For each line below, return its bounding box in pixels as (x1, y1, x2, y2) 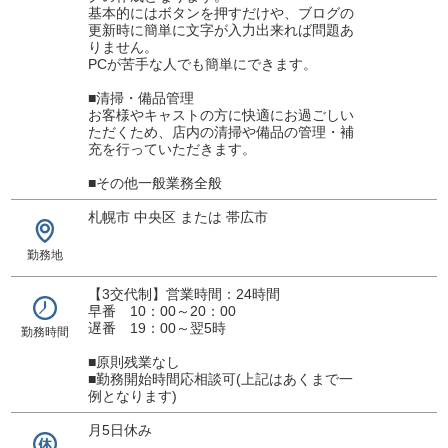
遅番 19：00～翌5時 (87, 319, 226, 336)
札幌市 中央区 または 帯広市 (87, 208, 268, 225)
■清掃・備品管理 (87, 89, 194, 106)
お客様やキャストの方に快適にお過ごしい (87, 106, 354, 123)
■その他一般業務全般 (87, 174, 222, 191)
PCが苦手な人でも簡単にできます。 (87, 55, 317, 72)
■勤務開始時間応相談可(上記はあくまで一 (87, 370, 353, 387)
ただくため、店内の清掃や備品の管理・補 (87, 123, 354, 140)
